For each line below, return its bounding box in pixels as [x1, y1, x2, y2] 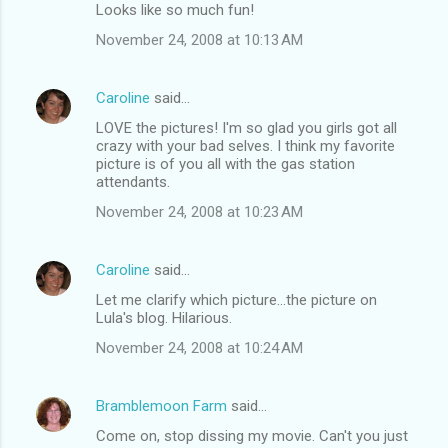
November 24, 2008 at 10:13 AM [96, 30, 303, 49]
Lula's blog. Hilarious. [96, 308, 232, 327]
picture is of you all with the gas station [96, 154, 355, 173]
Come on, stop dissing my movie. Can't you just [96, 426, 408, 445]
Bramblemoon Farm [96, 396, 227, 415]
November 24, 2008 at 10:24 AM [96, 338, 303, 357]
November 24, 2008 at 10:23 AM [96, 202, 303, 221]
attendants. [96, 172, 170, 191]
